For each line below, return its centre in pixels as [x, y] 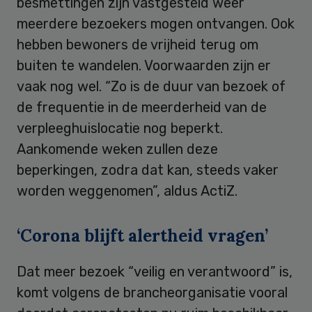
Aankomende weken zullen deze [117, 149]
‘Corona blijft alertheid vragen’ [142, 235]
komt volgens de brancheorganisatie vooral [152, 292]
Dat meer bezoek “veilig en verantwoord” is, [155, 271]
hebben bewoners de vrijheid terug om [138, 44]
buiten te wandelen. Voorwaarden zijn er [144, 65]
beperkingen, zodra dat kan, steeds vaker [148, 170]
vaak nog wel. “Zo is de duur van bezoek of [151, 86]
